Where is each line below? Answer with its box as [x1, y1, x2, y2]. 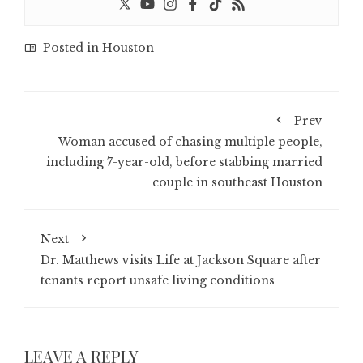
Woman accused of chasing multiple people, [58, 135, 322, 150]
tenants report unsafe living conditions [41, 273, 275, 288]
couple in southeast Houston [152, 175, 322, 190]
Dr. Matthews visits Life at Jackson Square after [41, 253, 321, 268]
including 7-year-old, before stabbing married [46, 155, 322, 170]
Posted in [40, 41, 102, 56]
